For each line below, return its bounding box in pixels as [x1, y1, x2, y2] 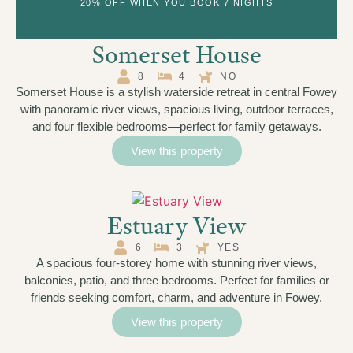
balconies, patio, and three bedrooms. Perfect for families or [24, 273, 329, 288]
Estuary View [107, 210, 246, 242]
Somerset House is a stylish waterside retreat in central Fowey [16, 85, 337, 99]
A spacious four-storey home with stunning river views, [36, 256, 317, 270]
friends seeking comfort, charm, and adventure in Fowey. [31, 291, 322, 305]
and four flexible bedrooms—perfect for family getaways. [32, 120, 321, 134]
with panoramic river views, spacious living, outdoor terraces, [20, 102, 333, 117]
